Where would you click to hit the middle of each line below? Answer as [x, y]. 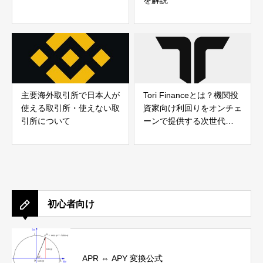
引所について [46, 121]
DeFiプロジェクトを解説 [189, 134]
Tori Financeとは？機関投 [191, 95]
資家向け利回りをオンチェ [193, 108]
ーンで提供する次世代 [184, 121]
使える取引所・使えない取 [70, 108]
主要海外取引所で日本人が [70, 95]
